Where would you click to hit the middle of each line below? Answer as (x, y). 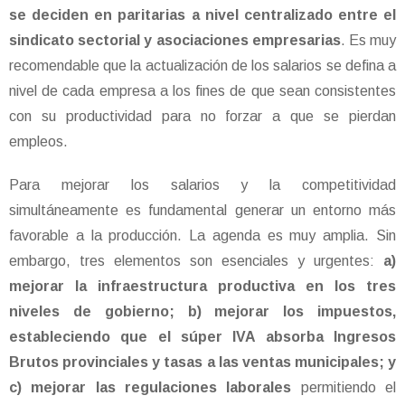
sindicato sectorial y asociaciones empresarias (175, 41)
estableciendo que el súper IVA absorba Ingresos (202, 337)
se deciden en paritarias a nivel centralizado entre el (202, 15)
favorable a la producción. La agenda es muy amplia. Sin (202, 236)
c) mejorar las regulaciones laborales (151, 388)
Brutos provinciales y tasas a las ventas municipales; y (202, 363)
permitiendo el (344, 388)
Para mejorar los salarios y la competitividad (202, 185)
